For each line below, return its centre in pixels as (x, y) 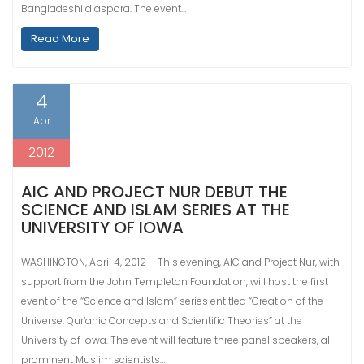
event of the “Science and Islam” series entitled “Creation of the (172, 301)
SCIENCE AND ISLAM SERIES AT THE (156, 210)
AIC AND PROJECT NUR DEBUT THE (154, 192)
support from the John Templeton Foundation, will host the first (175, 282)
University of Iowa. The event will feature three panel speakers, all (177, 340)
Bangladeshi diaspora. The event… (104, 9)
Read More (60, 39)
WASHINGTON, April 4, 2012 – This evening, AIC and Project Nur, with (180, 262)
